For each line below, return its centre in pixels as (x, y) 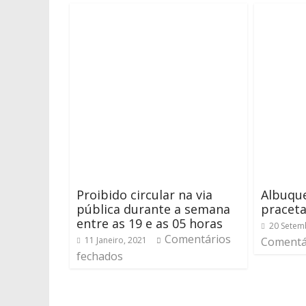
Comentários (198, 239)
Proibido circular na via (144, 195)
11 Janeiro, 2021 (116, 240)
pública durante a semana (153, 209)
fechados (100, 256)
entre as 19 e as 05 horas (150, 223)
